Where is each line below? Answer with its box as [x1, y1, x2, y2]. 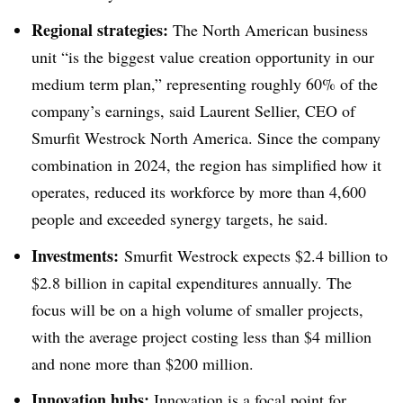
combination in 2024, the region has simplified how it [31, 153, 381, 175]
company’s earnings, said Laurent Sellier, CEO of [31, 99, 355, 121]
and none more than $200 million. [31, 352, 254, 374]
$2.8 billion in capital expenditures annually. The [31, 271, 352, 293]
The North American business [168, 18, 368, 40]
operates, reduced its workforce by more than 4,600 [31, 180, 366, 202]
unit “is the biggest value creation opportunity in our [31, 45, 374, 67]
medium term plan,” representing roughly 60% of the [31, 72, 378, 94]
